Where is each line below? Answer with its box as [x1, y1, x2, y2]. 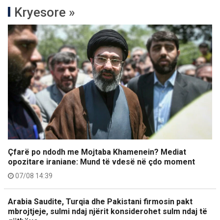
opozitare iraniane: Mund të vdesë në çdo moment [8, 157, 195, 167]
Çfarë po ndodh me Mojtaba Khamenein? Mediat [8, 147, 186, 157]
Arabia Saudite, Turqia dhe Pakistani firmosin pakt [8, 197, 192, 207]
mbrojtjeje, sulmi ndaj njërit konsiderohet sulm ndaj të [8, 207, 207, 217]
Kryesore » [14, 5, 75, 20]
